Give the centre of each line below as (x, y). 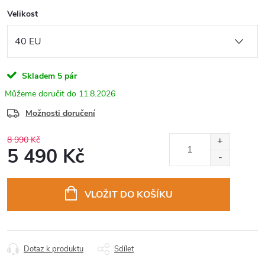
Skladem (37, 76)
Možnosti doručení (60, 113)
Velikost (22, 14)
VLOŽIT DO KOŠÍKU (128, 194)
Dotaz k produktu (54, 249)
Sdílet (124, 249)
